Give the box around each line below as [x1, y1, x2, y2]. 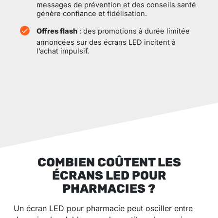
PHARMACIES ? [62, 182, 156, 196]
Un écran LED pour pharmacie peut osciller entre [14, 203, 193, 214]
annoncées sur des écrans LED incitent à [36, 37, 176, 47]
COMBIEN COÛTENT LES [37, 155, 181, 170]
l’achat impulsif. [36, 46, 90, 55]
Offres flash [36, 27, 78, 36]
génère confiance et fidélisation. [36, 9, 147, 18]
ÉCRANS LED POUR [52, 168, 166, 183]
